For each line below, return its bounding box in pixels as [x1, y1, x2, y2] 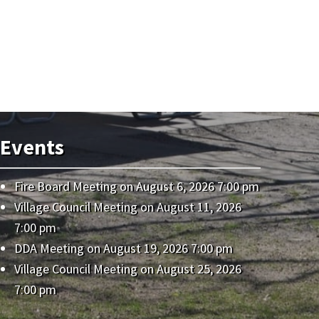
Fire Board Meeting [14, 178, 117, 194]
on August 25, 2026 [137, 261, 242, 277]
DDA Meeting [14, 240, 85, 256]
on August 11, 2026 [137, 199, 242, 215]
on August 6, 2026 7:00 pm [117, 178, 260, 194]
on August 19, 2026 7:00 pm [84, 240, 234, 256]
